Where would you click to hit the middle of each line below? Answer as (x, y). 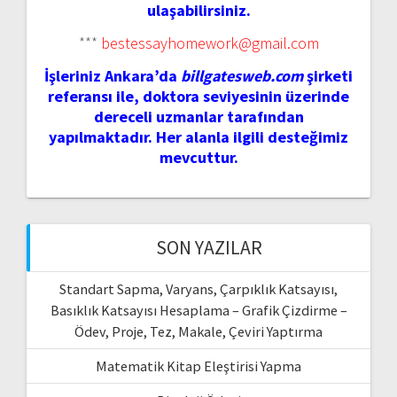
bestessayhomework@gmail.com (210, 43)
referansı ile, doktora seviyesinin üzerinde (198, 96)
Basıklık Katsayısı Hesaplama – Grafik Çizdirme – (198, 310)
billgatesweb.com (242, 76)
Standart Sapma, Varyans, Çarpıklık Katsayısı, (198, 289)
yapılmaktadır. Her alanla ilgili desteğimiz (198, 137)
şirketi (328, 76)
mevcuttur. (198, 157)
